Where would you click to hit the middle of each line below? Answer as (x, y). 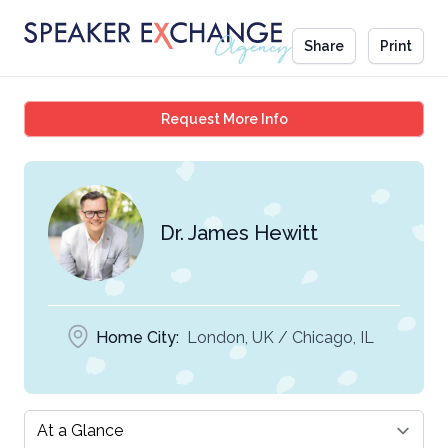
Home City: (137, 337)
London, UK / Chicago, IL (280, 337)
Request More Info (224, 119)
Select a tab (67, 420)
